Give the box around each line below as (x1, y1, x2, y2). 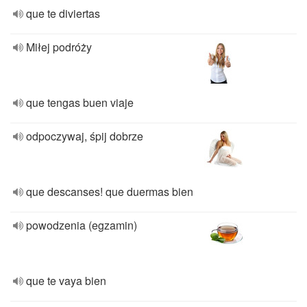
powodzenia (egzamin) (26, 217, 137, 233)
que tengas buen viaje (26, 95, 134, 110)
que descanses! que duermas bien (26, 184, 193, 199)
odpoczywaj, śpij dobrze (26, 128, 143, 144)
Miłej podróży (26, 39, 92, 55)
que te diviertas (26, 5, 100, 21)
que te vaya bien (26, 273, 106, 288)
